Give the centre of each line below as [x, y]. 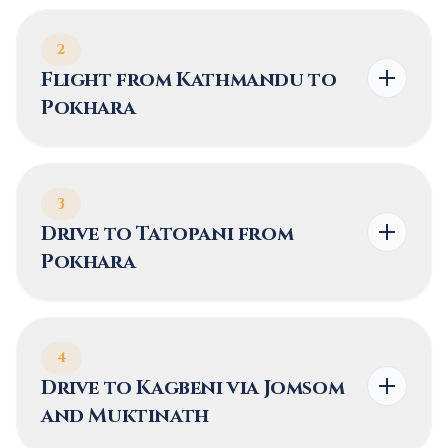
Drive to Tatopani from [167, 233]
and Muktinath [125, 415]
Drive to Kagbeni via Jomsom [193, 387]
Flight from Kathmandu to [189, 79]
